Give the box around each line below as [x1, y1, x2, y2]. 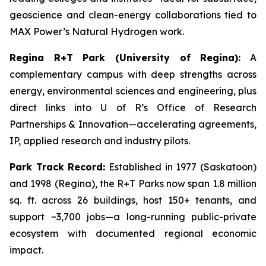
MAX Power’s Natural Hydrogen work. [9, 26, 184, 37]
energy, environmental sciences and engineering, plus [9, 85, 256, 97]
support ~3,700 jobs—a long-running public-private [9, 211, 256, 223]
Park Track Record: [9, 161, 106, 173]
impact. [9, 244, 43, 256]
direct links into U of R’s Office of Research [9, 102, 256, 113]
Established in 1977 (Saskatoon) [105, 161, 257, 173]
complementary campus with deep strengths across [9, 68, 256, 80]
